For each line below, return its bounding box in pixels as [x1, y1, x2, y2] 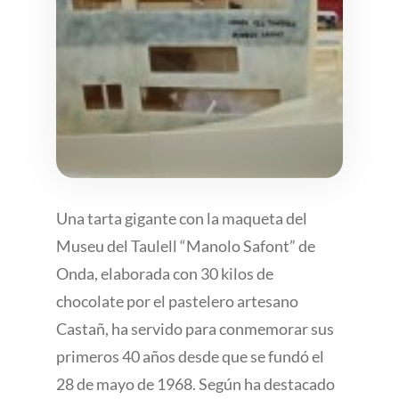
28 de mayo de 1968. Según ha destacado [55, 375, 335, 394]
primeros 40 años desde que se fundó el [55, 347, 324, 366]
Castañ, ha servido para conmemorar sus [55, 320, 334, 338]
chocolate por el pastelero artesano [55, 292, 298, 311]
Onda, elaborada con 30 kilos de [55, 265, 273, 283]
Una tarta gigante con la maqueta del [55, 209, 307, 228]
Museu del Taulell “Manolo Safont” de [55, 237, 315, 256]
